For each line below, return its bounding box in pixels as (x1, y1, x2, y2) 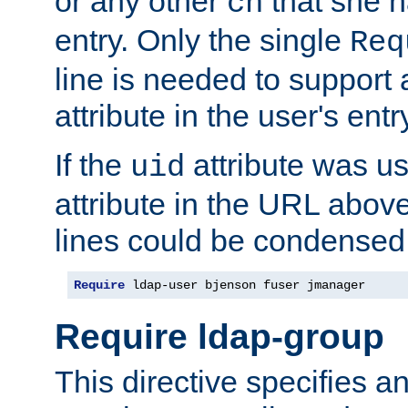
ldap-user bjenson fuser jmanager (125, 277, 365, 292)
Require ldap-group (55, 317, 384, 357)
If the (55, 147, 130, 182)
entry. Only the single (55, 22, 350, 57)
